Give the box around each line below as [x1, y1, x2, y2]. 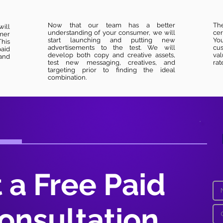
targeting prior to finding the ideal [48, 66, 175, 74]
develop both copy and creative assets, [48, 51, 175, 59]
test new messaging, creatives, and [48, 59, 175, 66]
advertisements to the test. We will [48, 44, 175, 51]
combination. [48, 74, 87, 81]
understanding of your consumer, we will [48, 29, 175, 36]
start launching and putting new [48, 36, 175, 44]
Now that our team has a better [48, 21, 175, 29]
